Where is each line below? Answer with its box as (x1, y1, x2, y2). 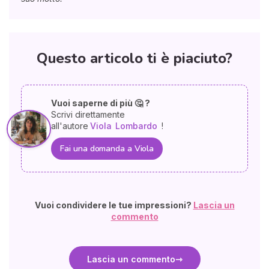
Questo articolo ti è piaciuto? (37, 49, 232, 68)
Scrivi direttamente (51, 109, 125, 120)
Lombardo (115, 121, 158, 131)
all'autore (51, 121, 89, 131)
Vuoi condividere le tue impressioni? (34, 200, 193, 211)
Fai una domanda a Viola (60, 143, 154, 155)
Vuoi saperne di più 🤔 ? (51, 98, 151, 109)
